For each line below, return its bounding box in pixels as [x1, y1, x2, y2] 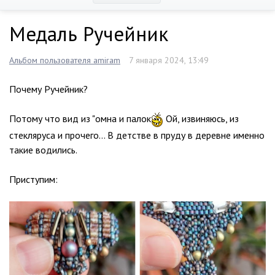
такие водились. [9, 144, 77, 157]
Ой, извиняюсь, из [163, 112, 239, 125]
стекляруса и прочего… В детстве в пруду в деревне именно [9, 129, 265, 142]
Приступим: [9, 173, 58, 186]
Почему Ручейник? [9, 82, 88, 95]
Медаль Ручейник [9, 20, 168, 47]
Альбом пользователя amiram [9, 54, 120, 66]
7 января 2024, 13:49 [129, 54, 209, 66]
